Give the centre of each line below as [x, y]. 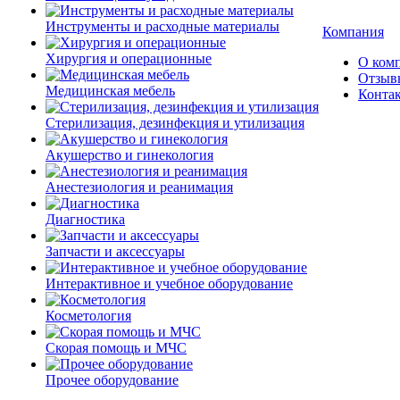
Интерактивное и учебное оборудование [169, 283]
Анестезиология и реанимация [139, 187]
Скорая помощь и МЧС [116, 348]
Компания [353, 32]
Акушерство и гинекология [129, 155]
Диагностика [85, 219]
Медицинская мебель [110, 91]
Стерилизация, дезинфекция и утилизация [175, 123]
